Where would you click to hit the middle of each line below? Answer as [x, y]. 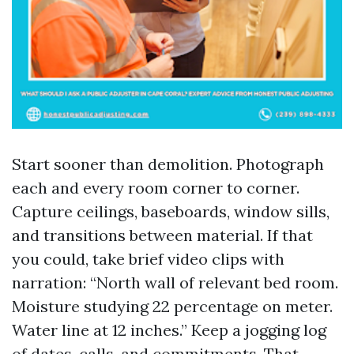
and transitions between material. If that [162, 235]
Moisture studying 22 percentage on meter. [172, 306]
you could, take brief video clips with [148, 259]
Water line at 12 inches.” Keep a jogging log [169, 330]
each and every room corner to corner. [156, 188]
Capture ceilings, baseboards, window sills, [171, 211]
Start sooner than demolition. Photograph [168, 164]
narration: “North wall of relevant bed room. [175, 282]
